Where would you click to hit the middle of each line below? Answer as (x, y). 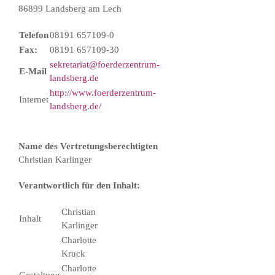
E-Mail (33, 71)
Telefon (34, 35)
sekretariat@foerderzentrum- (105, 64)
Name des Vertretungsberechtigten (88, 146)
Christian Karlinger (55, 159)
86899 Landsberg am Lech (70, 8)
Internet (34, 99)
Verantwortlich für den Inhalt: (79, 185)
